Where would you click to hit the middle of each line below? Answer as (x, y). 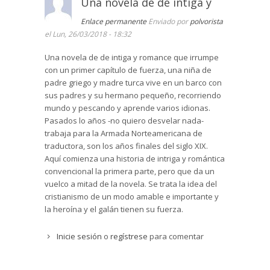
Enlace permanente (114, 22)
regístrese (129, 237)
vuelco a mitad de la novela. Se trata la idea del (131, 184)
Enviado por (169, 22)
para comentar (176, 237)
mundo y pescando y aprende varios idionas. (127, 108)
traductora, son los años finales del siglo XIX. (126, 146)
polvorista (206, 22)
